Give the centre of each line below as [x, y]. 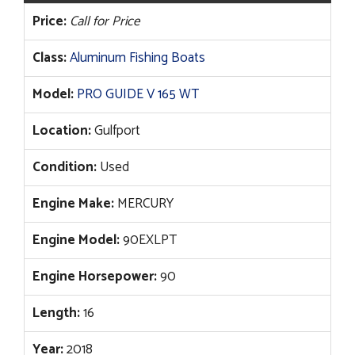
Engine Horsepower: [95, 277]
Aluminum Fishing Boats [137, 58]
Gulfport [116, 131]
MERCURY [144, 204]
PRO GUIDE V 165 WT [138, 95]
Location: [62, 131]
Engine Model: [76, 240]
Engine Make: [73, 204]
